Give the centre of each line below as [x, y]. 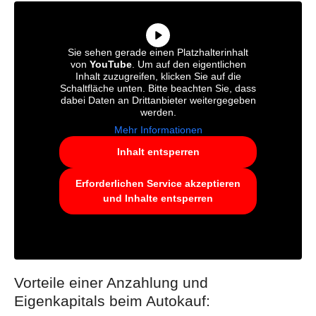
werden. [158, 112]
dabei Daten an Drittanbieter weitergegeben [158, 100]
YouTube [110, 64]
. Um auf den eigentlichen [189, 64]
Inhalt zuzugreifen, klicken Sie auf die [158, 76]
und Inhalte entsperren [158, 198]
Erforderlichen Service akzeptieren [158, 183]
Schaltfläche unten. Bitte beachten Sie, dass [158, 88]
